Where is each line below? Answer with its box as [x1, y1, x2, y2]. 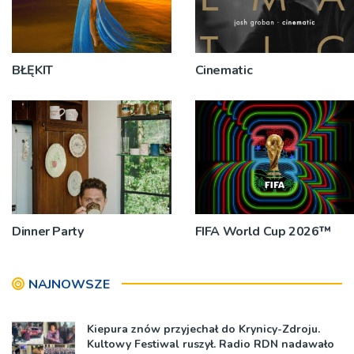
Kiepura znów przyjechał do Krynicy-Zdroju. [87, 321, 320, 337]
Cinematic [194, 61, 253, 79]
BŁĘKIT [12, 61, 53, 79]
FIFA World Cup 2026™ [194, 222, 331, 240]
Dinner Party [12, 222, 84, 240]
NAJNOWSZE [28, 275, 110, 293]
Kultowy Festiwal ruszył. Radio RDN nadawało [87, 336, 334, 352]
